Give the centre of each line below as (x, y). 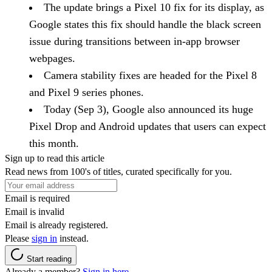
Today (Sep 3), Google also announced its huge (148, 110)
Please (18, 239)
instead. (73, 239)
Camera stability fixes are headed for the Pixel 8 (150, 76)
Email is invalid (35, 212)
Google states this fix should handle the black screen (145, 25)
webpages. (52, 59)
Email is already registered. (56, 225)
